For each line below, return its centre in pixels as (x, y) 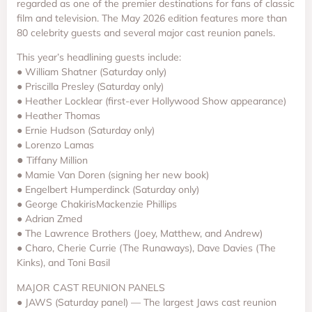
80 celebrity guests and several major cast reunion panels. (146, 32)
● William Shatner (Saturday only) (92, 72)
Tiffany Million (56, 161)
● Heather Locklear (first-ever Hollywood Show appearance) (151, 101)
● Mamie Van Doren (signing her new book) (113, 175)
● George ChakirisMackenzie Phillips (97, 204)
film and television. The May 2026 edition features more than (152, 18)
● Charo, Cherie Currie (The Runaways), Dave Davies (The (146, 248)
